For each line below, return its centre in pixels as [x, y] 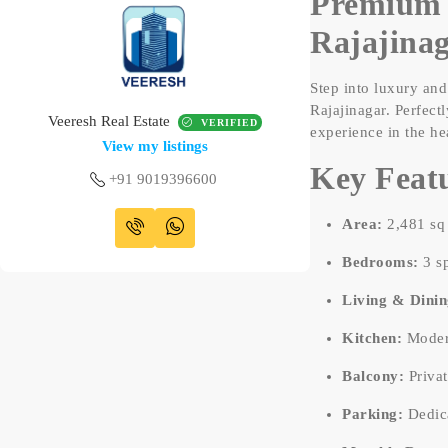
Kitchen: [372, 337]
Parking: [373, 413]
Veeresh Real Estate [109, 121]
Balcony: [373, 375]
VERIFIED [228, 123]
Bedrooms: [380, 261]
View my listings [155, 146]
